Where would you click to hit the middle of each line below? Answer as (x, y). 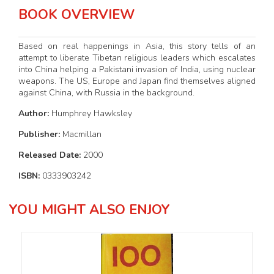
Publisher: (40, 134)
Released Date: (51, 155)
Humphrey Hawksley (92, 113)
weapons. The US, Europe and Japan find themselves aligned (137, 81)
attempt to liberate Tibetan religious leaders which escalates (137, 57)
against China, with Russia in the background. (106, 92)
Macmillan (82, 134)
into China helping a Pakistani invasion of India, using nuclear (137, 69)
